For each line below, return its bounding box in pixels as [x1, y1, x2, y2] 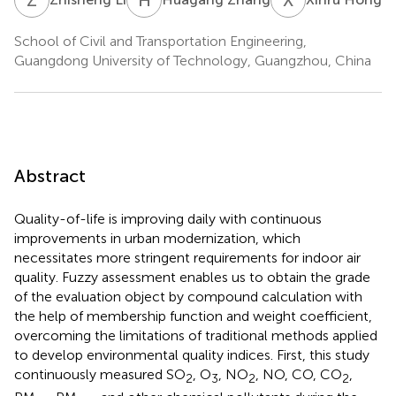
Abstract [14, 164, 86, 187]
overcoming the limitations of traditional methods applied [14, 326, 377, 344]
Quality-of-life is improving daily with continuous [14, 209, 322, 227]
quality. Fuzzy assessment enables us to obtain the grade [14, 268, 370, 286]
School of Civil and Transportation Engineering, [14, 32, 307, 49]
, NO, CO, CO [255, 365, 342, 383]
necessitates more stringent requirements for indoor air [14, 248, 361, 266]
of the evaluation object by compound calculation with [14, 287, 362, 305]
